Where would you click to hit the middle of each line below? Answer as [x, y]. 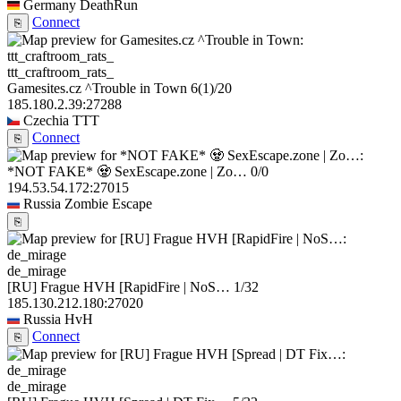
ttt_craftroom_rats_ [60, 73]
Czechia [46, 121]
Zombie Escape [108, 204]
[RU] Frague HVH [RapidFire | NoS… [119, 287]
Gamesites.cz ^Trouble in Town [97, 89]
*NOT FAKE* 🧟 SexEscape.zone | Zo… [127, 172]
